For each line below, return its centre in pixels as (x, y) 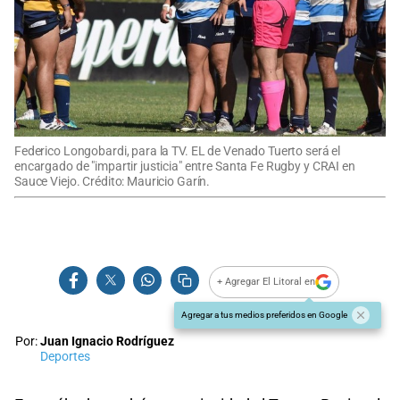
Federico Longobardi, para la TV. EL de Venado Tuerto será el (178, 151)
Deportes (65, 356)
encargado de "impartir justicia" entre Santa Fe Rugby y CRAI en (185, 166)
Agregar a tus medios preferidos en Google (264, 314)
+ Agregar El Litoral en (267, 282)
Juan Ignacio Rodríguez (107, 341)
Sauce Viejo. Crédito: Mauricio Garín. (112, 181)
